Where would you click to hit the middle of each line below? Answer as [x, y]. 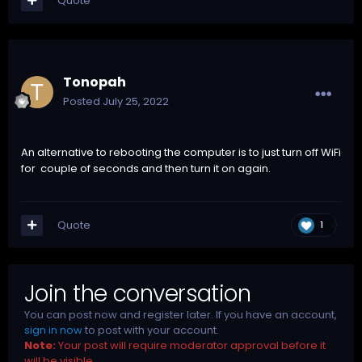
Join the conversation [138, 294]
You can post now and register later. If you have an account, [181, 315]
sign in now [53, 330]
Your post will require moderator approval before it [191, 346]
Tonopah [95, 82]
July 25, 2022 [136, 102]
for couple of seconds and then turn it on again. [147, 169]
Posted [83, 102]
